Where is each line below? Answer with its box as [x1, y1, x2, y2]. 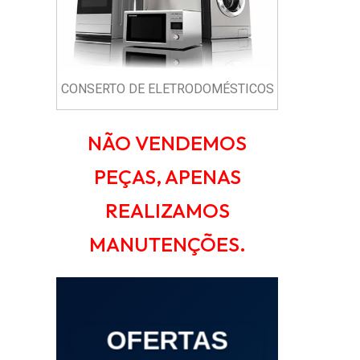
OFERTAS [104, 324, 230, 354]
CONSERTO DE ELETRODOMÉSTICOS [60, 81, 274, 97]
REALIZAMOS [104, 198, 230, 224]
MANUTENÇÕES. [88, 231, 246, 258]
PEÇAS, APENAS [93, 164, 241, 190]
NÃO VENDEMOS [88, 130, 247, 157]
